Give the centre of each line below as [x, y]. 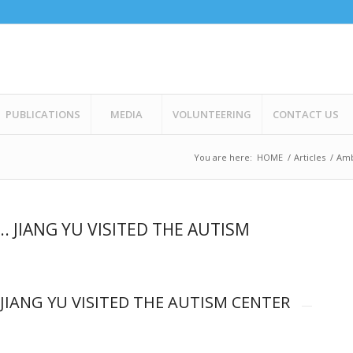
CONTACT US [305, 114]
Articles [309, 157]
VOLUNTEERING [212, 114]
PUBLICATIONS [43, 114]
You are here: [223, 157]
